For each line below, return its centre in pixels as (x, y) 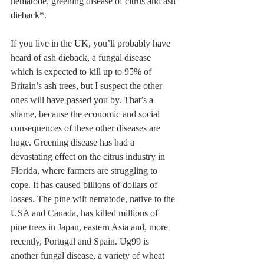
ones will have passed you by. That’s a (83, 100)
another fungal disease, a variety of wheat (89, 256)
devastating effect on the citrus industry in (89, 157)
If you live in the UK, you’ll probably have (92, 44)
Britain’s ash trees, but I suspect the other (88, 86)
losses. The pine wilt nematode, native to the (94, 199)
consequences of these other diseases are (87, 128)
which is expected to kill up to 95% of (82, 72)
